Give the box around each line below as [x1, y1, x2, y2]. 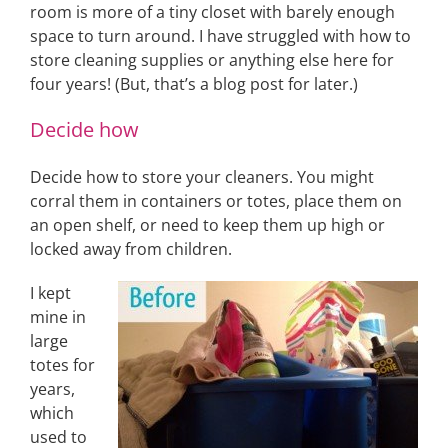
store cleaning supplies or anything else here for [30, 49, 394, 71]
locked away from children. [30, 238, 232, 260]
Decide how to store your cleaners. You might [30, 166, 374, 188]
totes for [30, 354, 95, 376]
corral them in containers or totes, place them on [30, 190, 402, 212]
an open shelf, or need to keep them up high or [30, 214, 385, 236]
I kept [30, 282, 71, 304]
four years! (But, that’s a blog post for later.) [30, 73, 358, 95]
